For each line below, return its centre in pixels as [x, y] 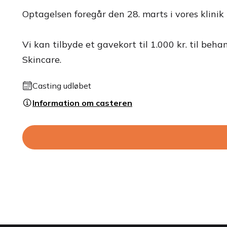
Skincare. [42, 60]
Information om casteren [82, 103]
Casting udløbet [62, 86]
